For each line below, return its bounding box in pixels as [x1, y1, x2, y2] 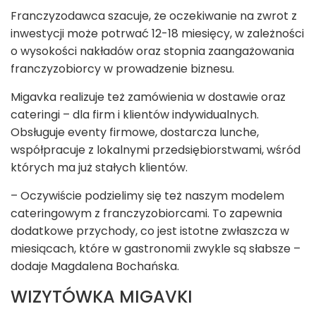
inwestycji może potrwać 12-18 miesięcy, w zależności [11, 25, 304, 42]
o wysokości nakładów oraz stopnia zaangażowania [11, 43, 294, 60]
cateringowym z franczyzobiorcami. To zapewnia [11, 205, 282, 222]
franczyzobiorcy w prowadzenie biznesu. [11, 61, 237, 78]
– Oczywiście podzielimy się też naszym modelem [11, 188, 284, 205]
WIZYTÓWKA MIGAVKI [11, 285, 193, 309]
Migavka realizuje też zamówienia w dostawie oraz [11, 89, 286, 106]
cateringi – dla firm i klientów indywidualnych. [11, 107, 259, 123]
